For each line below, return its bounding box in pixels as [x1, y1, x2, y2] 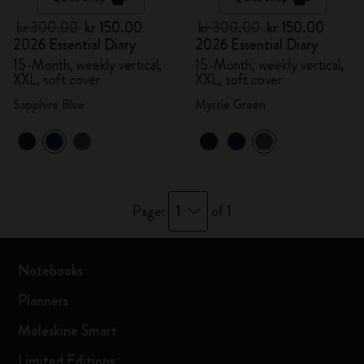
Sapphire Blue [13, 95, 84, 114]
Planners [18, 290, 69, 311]
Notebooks [18, 260, 84, 281]
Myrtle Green [195, 95, 266, 114]
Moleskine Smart [18, 320, 118, 341]
